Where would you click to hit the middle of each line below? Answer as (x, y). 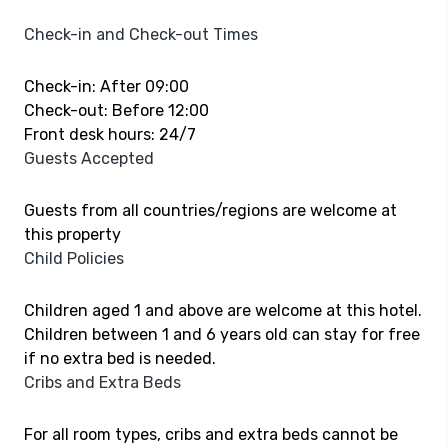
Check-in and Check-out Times (141, 34)
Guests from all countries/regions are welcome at (210, 210)
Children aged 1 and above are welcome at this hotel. (223, 310)
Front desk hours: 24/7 (110, 134)
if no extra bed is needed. (120, 358)
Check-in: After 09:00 (106, 86)
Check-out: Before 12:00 (116, 110)
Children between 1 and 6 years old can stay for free (222, 334)
